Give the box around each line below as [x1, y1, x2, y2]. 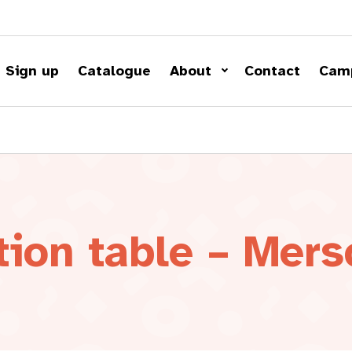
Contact [244, 61, 300, 79]
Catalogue [77, 61, 151, 79]
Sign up [5, 61, 59, 79]
